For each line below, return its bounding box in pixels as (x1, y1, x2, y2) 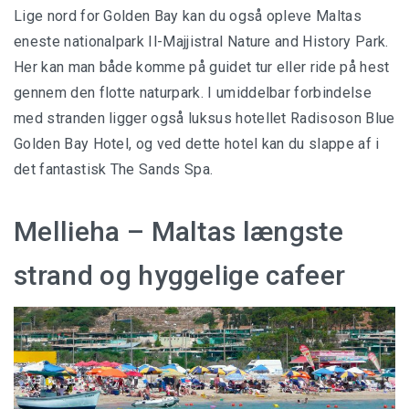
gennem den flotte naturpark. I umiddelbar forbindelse (14, 84, 372, 102)
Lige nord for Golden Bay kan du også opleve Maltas (14, 7, 362, 26)
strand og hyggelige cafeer (14, 259, 346, 292)
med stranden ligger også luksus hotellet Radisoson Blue (14, 110, 395, 128)
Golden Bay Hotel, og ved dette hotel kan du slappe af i (14, 135, 380, 153)
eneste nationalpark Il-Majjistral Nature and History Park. (14, 33, 389, 51)
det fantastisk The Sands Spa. (14, 161, 214, 179)
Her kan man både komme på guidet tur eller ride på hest (14, 58, 390, 77)
